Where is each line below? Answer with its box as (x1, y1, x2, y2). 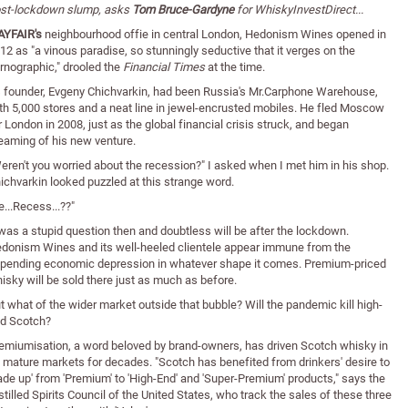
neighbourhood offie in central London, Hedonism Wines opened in (45, 25, 386, 42)
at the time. (205, 58, 265, 75)
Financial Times (123, 58, 205, 75)
